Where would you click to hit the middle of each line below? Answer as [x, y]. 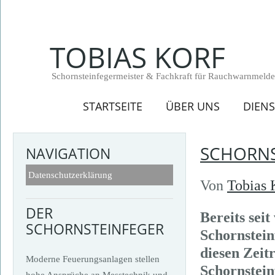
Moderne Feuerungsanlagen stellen [93, 259]
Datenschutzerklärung [70, 175]
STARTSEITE [113, 106]
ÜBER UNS [193, 106]
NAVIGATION [68, 153]
